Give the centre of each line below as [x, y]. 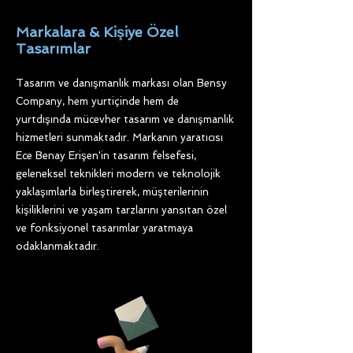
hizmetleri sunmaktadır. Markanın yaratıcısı [119, 138]
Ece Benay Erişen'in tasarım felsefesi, [106, 156]
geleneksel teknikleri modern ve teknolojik [118, 174]
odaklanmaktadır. [59, 247]
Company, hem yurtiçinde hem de [97, 102]
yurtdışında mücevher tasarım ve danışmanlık [125, 120]
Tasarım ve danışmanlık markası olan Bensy [121, 84]
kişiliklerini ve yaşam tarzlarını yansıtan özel [121, 210]
